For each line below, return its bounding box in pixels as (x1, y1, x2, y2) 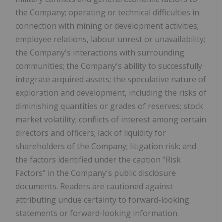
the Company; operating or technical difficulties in (15, 6, 199, 18)
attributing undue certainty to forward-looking (15, 194, 189, 205)
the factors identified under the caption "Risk (15, 154, 181, 165)
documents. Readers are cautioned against (15, 180, 173, 192)
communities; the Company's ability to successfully (15, 60, 202, 71)
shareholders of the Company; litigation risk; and (15, 140, 196, 152)
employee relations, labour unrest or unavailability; (15, 33, 205, 45)
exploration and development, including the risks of (15, 87, 207, 98)
